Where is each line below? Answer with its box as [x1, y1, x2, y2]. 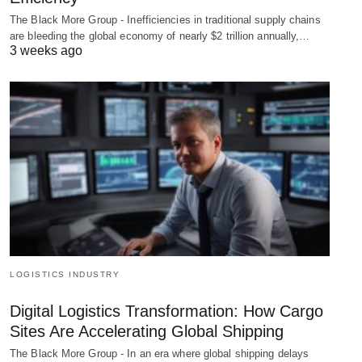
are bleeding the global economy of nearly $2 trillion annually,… [10, 30, 310, 43]
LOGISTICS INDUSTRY [10, 269, 120, 279]
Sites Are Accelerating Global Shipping [10, 322, 284, 340]
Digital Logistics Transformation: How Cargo [10, 301, 323, 320]
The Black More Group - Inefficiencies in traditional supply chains [10, 14, 321, 27]
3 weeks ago [10, 44, 82, 58]
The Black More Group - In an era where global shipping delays [10, 347, 309, 360]
